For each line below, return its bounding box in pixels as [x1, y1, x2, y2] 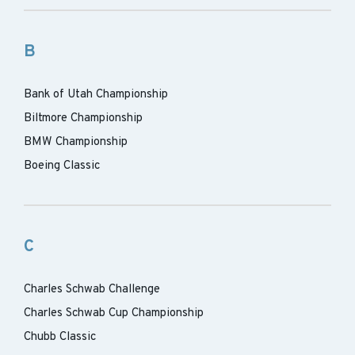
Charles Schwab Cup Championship [24, 306, 204, 321]
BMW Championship [24, 135, 128, 150]
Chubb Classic [24, 330, 96, 345]
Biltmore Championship [24, 111, 143, 126]
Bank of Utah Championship [24, 87, 168, 102]
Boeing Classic [24, 158, 100, 174]
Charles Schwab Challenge [24, 282, 160, 297]
